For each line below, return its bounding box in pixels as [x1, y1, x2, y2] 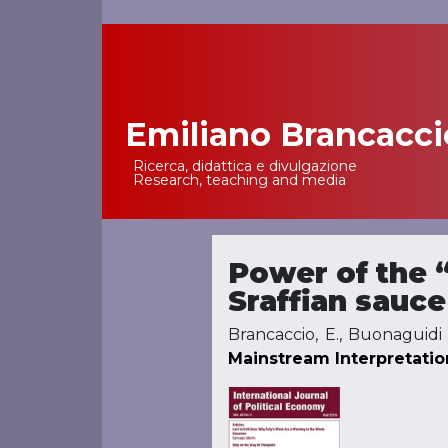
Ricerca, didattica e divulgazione [133, 157, 357, 175]
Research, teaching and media [133, 171, 346, 189]
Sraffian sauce [227, 284, 446, 318]
